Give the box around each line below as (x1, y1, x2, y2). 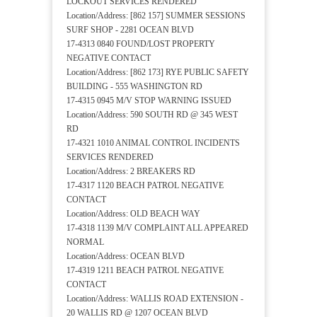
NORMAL (67, 237, 104, 248)
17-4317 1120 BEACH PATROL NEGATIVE (67, 180, 224, 191)
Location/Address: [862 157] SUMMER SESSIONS (67, 11, 246, 21)
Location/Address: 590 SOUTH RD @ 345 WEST (67, 110, 238, 120)
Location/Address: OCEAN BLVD (67, 251, 185, 262)
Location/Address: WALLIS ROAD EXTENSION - (67, 294, 243, 304)
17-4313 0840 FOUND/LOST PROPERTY (67, 39, 215, 50)
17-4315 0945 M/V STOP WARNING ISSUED (67, 96, 231, 106)
